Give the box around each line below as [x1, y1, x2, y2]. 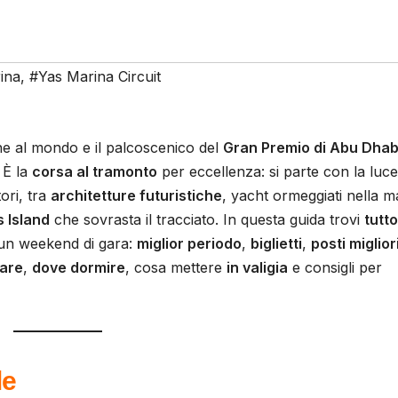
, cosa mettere [125, 259, 227, 277]
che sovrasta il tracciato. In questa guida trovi [50, 211, 364, 229]
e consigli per [288, 259, 382, 277]
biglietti [251, 235, 302, 253]
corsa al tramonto [32, 163, 157, 181]
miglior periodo [137, 235, 242, 253]
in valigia [227, 259, 288, 277]
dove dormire [32, 259, 125, 277]
